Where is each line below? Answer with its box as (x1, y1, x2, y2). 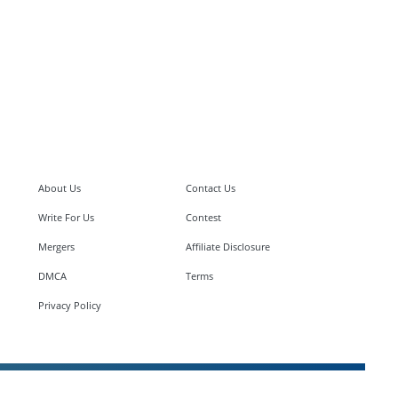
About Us (37, 181, 81, 195)
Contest (186, 211, 222, 225)
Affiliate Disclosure (186, 240, 271, 254)
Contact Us (186, 181, 236, 195)
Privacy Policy (37, 298, 101, 313)
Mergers (37, 240, 75, 254)
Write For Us (37, 211, 94, 225)
